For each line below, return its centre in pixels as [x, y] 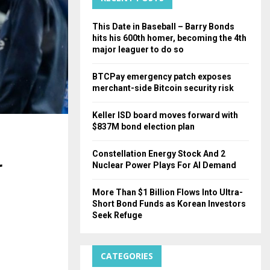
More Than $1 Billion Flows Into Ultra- [168, 192]
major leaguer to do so [138, 49]
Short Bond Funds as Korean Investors [169, 203]
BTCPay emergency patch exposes [162, 76]
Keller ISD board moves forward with [165, 115]
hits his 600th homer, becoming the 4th [169, 38]
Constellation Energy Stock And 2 [159, 153]
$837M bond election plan [143, 126]
